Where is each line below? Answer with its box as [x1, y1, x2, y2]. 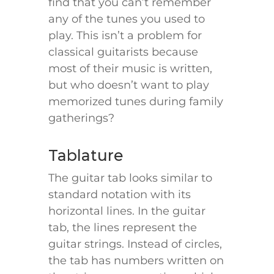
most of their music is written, [48, 62, 212, 76]
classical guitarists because [48, 45, 198, 59]
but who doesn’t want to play [48, 78, 209, 92]
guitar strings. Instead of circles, [48, 237, 222, 251]
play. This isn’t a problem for [48, 29, 202, 43]
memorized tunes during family [48, 95, 223, 109]
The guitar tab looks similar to [48, 171, 212, 185]
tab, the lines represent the [48, 221, 197, 235]
